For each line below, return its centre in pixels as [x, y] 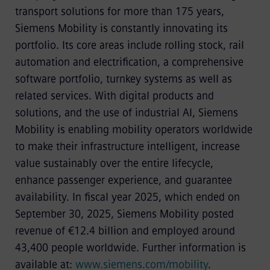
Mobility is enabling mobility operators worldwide [133, 130]
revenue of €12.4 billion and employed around [125, 231]
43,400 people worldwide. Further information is [130, 248]
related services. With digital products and [114, 96]
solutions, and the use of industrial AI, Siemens [126, 113]
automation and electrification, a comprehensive [129, 62]
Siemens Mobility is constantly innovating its [121, 28]
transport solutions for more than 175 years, [119, 11]
